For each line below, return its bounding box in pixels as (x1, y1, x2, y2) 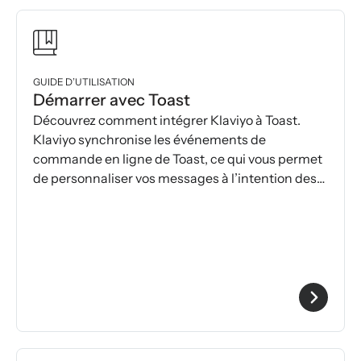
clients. (33, 189, 77, 206)
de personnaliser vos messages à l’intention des (33, 170, 317, 187)
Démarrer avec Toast (33, 90, 190, 110)
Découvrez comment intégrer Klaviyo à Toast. (33, 112, 301, 129)
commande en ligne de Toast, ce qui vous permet (33, 151, 322, 168)
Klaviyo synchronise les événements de (33, 131, 266, 148)
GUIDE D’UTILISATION (33, 76, 135, 89)
